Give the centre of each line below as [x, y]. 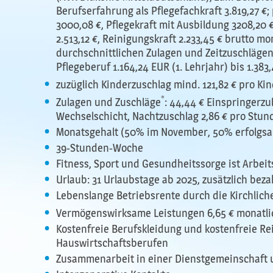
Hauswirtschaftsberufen [112, 243]
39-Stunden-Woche [100, 148]
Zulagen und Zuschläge [108, 102]
